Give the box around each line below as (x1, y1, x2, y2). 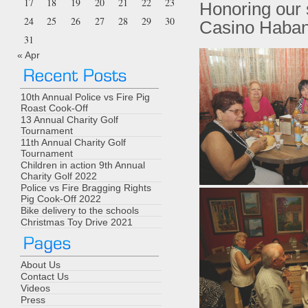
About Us (21, 259, 60, 270)
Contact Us (21, 271, 69, 282)
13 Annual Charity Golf (21, 114, 118, 125)
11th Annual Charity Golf (21, 137, 126, 148)
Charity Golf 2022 (21, 170, 97, 181)
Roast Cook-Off (21, 102, 88, 113)
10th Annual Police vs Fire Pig (21, 91, 150, 102)
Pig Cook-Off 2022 (21, 193, 101, 204)
